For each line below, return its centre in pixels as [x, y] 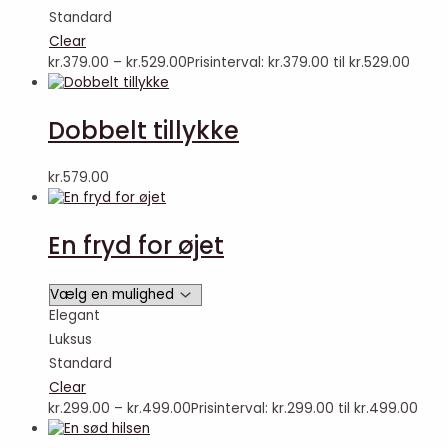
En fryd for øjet [136, 246]
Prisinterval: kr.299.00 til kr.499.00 [304, 409]
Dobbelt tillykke [143, 131]
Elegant [74, 316]
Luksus [70, 340]
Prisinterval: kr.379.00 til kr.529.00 [298, 63]
